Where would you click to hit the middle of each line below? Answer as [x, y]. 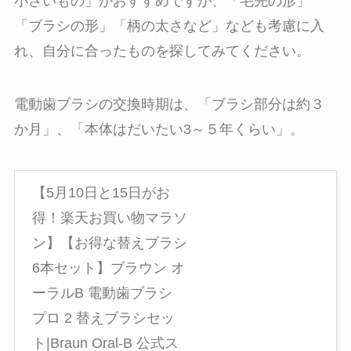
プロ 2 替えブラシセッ [103, 318]
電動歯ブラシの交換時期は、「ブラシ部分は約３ [169, 104]
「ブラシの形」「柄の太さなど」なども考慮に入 [169, 26]
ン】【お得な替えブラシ [109, 242]
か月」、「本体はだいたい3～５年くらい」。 [159, 129]
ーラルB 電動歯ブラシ [102, 293]
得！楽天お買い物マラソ [109, 217]
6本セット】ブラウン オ [108, 268]
